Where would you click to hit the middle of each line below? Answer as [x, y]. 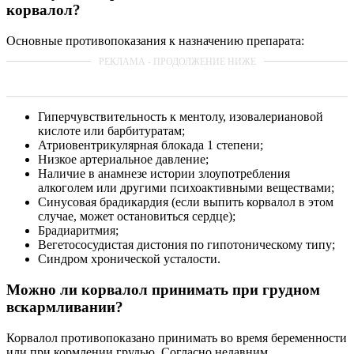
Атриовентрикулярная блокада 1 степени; [151, 145]
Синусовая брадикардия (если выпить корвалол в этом [186, 202]
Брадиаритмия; [78, 231]
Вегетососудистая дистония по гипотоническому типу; [186, 245]
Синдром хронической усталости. [129, 259]
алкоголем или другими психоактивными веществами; [186, 188]
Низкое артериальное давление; [123, 160]
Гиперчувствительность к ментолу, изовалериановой [181, 117]
